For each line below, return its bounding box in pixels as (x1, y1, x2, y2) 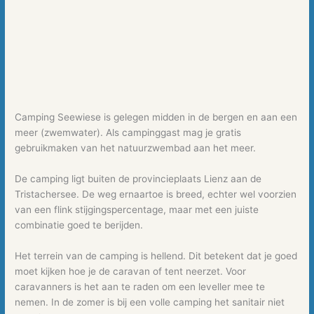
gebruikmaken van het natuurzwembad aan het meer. (15, 142, 259, 154)
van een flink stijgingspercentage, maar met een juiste (15, 204, 259, 216)
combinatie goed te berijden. (15, 219, 144, 231)
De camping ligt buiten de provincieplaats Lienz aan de (15, 173, 262, 185)
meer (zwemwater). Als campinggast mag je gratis (15, 127, 242, 139)
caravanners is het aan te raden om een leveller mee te (15, 281, 266, 292)
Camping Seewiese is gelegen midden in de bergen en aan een (15, 111, 298, 123)
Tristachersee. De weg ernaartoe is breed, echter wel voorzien (15, 189, 297, 200)
